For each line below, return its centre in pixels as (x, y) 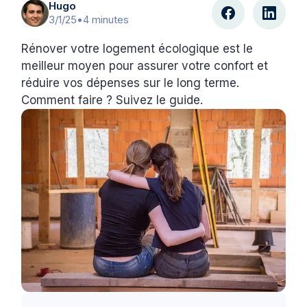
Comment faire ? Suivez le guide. (112, 100)
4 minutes (106, 19)
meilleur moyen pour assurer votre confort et (145, 65)
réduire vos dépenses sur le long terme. (131, 83)
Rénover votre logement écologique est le (137, 48)
